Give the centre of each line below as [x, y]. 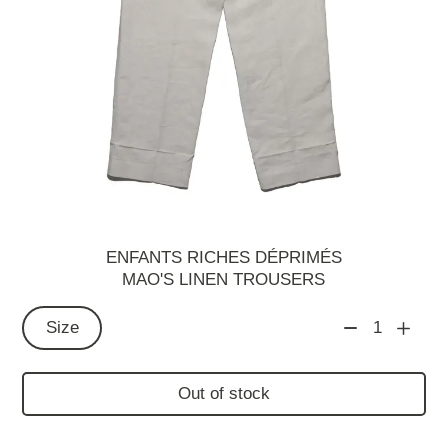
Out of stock [223, 394]
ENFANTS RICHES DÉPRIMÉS [223, 257]
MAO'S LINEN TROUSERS [224, 279]
